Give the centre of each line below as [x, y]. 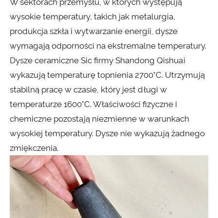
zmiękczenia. [34, 148]
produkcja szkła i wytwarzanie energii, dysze [94, 31]
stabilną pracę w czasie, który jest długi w [88, 90]
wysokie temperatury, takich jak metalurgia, [92, 17]
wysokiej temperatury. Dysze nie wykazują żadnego [107, 134]
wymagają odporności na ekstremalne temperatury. [108, 46]
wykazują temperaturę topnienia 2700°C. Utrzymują [107, 75]
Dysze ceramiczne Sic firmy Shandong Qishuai [98, 61]
